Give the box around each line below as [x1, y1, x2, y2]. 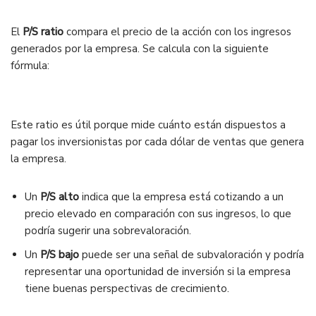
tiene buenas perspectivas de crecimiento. [25, 281, 229, 296]
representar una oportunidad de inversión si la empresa [25, 265, 291, 279]
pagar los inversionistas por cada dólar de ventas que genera [11, 135, 304, 150]
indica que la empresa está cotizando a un [79, 190, 284, 205]
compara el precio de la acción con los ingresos [63, 25, 291, 39]
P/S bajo [40, 248, 79, 262]
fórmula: [11, 59, 49, 73]
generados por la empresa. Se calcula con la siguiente [11, 42, 269, 56]
